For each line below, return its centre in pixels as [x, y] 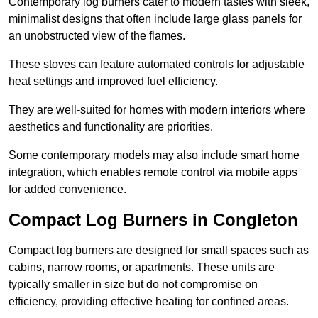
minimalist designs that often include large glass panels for [155, 19]
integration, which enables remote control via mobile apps [153, 172]
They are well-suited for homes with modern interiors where [157, 110]
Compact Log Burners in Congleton [153, 220]
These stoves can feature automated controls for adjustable [157, 65]
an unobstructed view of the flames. [98, 36]
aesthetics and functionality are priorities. [112, 127]
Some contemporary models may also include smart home [154, 155]
